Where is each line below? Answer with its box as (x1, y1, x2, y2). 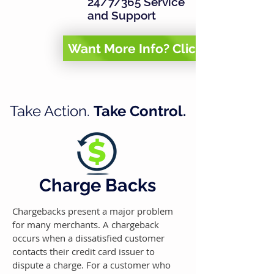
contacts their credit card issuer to (12, 245, 155, 257)
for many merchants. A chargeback (12, 218, 159, 231)
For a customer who (86, 259, 171, 271)
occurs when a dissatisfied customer (12, 232, 165, 244)
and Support (87, 9, 156, 22)
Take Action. (10, 102, 94, 120)
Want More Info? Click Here (68, 40, 237, 56)
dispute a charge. (12, 259, 86, 271)
